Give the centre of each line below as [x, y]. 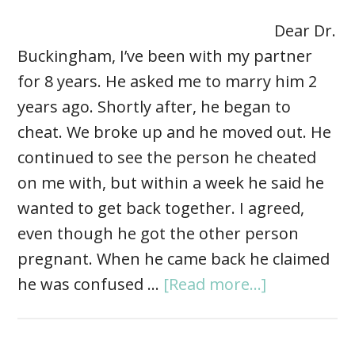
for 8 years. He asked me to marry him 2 [168, 82]
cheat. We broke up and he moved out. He [175, 132]
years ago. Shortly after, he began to [155, 107]
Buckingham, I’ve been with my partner [165, 56]
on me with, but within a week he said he [171, 183]
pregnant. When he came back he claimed [174, 259]
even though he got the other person [158, 234]
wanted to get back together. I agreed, [161, 208]
